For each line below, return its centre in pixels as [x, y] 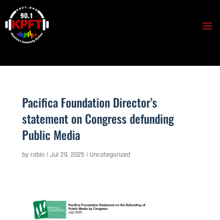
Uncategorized [110, 154]
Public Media [51, 134]
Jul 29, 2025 [67, 154]
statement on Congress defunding [98, 118]
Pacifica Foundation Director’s [89, 102]
